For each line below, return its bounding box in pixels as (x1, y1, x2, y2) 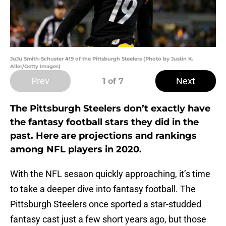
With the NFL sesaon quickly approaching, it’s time (10, 168, 210, 180)
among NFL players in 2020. (10, 144, 142, 155)
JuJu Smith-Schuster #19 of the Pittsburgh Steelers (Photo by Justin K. (10, 55, 193, 63)
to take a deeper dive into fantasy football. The (10, 184, 196, 195)
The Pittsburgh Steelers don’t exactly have (10, 103, 210, 115)
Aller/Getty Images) (10, 63, 61, 70)
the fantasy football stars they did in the (10, 117, 199, 128)
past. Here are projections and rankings (10, 130, 197, 142)
